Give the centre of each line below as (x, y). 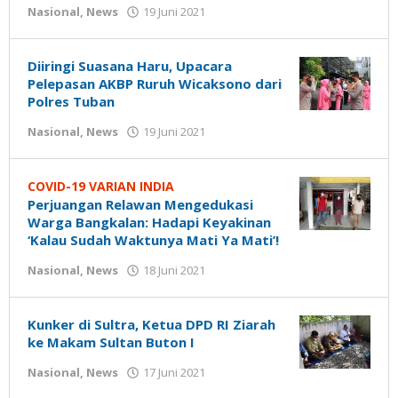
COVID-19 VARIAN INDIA (101, 186)
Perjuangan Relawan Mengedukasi (140, 204)
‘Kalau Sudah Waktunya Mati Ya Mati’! (153, 240)
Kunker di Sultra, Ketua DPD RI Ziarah (151, 324)
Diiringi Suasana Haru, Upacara (130, 66)
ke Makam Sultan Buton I (111, 342)
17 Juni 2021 (174, 372)
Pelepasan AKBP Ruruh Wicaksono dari (155, 84)
